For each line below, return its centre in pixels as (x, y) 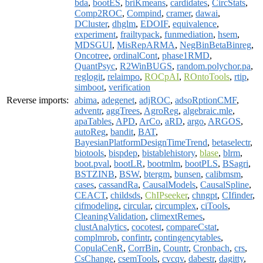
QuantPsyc (95, 66)
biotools (89, 153)
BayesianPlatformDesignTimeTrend (141, 142)
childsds (125, 195)
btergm (157, 174)
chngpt (205, 195)
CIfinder (237, 195)
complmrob (96, 237)
